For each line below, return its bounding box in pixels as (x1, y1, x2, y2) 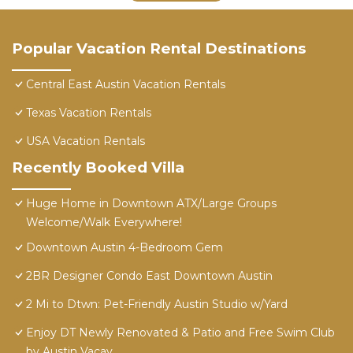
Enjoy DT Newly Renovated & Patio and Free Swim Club (26, 325, 335, 340)
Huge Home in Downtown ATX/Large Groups (26, 196, 277, 211)
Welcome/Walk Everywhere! (26, 215, 182, 230)
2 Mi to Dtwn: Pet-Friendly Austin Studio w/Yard (26, 297, 288, 312)
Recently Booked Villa (12, 158, 184, 177)
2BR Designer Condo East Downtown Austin (26, 269, 273, 284)
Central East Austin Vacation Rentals (26, 77, 225, 92)
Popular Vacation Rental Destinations (12, 39, 306, 58)
